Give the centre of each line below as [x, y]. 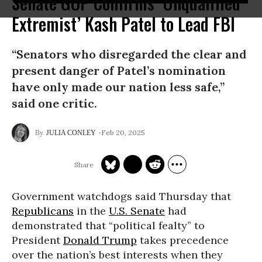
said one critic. [54, 103]
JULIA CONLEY [71, 133]
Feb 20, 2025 [123, 132]
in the [91, 211]
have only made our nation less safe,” [118, 87]
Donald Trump [100, 240]
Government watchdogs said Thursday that [121, 196]
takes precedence [183, 240]
